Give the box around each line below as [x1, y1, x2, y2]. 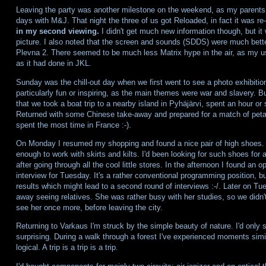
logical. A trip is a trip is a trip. [15, 243, 118, 252]
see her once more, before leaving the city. [15, 202, 163, 212]
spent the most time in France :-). [15, 120, 131, 129]
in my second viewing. [15, 27, 99, 36]
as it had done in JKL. [15, 59, 91, 68]
